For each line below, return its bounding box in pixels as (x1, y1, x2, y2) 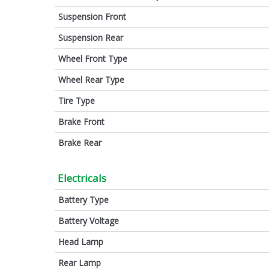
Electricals (58, 171, 106, 185)
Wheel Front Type (58, 52, 127, 64)
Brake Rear (58, 136, 101, 148)
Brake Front (58, 115, 104, 127)
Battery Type (58, 193, 109, 205)
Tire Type (58, 94, 95, 106)
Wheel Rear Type (58, 73, 124, 85)
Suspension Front (58, 10, 126, 22)
